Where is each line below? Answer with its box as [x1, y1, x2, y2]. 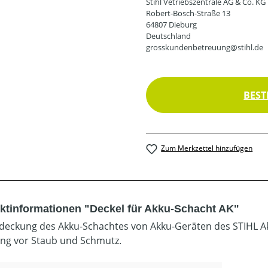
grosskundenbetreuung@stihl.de [146, 42, 263, 53]
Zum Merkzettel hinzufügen [161, 143, 253, 154]
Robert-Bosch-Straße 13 [146, 8, 230, 19]
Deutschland [146, 31, 191, 42]
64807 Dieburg [146, 19, 197, 31]
